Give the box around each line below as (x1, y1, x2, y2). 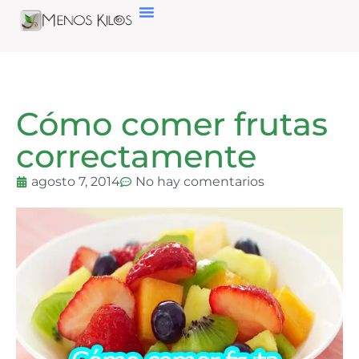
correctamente (16, 136, 256, 175)
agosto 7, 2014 (31, 174, 120, 189)
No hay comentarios (135, 174, 264, 189)
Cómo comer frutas (16, 104, 328, 143)
